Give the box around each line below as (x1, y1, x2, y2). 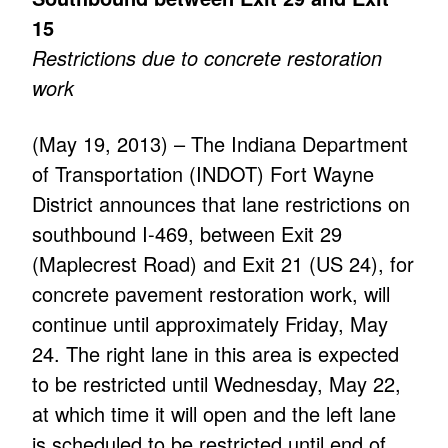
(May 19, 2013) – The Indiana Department (32, 129, 409, 159)
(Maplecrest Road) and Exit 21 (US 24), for (32, 249, 415, 279)
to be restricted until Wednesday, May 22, (32, 369, 402, 399)
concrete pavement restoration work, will (32, 279, 391, 309)
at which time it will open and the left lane (32, 399, 397, 429)
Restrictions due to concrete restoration (32, 43, 383, 73)
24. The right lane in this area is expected (32, 339, 400, 369)
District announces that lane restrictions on (32, 189, 411, 219)
